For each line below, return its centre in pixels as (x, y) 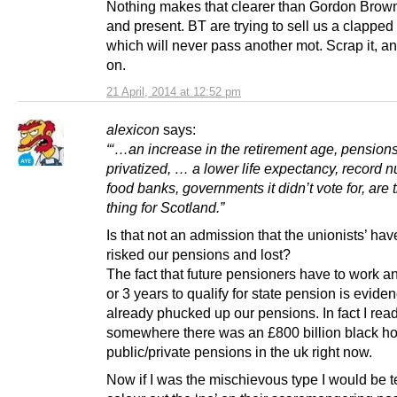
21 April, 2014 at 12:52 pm (174, 92)
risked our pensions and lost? (198, 255)
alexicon (133, 130)
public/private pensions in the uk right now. (239, 352)
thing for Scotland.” (165, 208)
